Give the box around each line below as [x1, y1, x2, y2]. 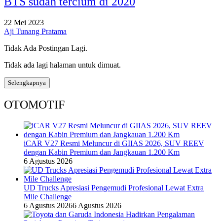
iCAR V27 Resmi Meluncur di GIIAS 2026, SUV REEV [24, 139, 204, 147]
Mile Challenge [24, 192, 72, 201]
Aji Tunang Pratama [4, 27, 67, 36]
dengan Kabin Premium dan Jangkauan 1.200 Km [24, 147, 180, 156]
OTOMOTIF [4, 98, 65, 111]
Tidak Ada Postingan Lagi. [4, 43, 87, 52]
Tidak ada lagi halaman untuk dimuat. [4, 60, 121, 69]
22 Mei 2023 [4, 18, 44, 27]
